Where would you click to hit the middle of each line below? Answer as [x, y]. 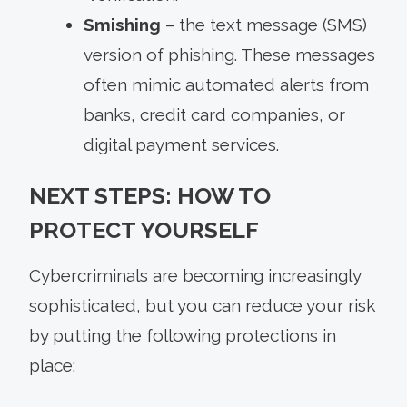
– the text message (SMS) [264, 24]
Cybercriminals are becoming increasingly [195, 275]
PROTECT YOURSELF [144, 229]
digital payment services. [181, 144]
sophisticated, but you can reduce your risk [202, 305]
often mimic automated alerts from [226, 84]
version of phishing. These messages [229, 54]
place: [52, 365]
